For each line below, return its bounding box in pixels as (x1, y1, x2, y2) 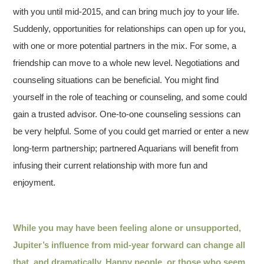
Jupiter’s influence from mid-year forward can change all (13, 239, 246, 250)
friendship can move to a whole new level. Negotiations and (13, 57, 240, 68)
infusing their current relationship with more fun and (13, 160, 208, 170)
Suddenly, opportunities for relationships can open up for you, (13, 23, 246, 34)
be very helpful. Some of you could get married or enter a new (13, 126, 249, 136)
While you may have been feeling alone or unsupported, (13, 222, 242, 233)
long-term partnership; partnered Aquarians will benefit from (13, 143, 239, 153)
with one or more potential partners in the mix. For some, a (13, 40, 237, 51)
